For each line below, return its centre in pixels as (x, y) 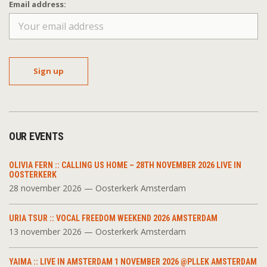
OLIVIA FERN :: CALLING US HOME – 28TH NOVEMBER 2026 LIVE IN (125, 165)
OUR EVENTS (36, 136)
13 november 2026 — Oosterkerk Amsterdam (97, 232)
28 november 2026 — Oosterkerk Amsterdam (97, 188)
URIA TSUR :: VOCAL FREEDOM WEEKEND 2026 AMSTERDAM (113, 218)
